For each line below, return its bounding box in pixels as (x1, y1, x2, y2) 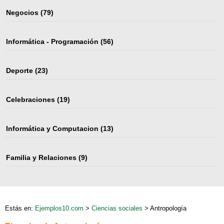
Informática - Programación (6, 37, 98, 45)
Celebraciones (6, 95, 55, 103)
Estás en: (5, 204, 35, 212)
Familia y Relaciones (6, 153, 76, 161)
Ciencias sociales (91, 204, 142, 212)
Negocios (6, 8, 38, 16)
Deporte (6, 66, 33, 74)
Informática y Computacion (6, 124, 98, 132)
